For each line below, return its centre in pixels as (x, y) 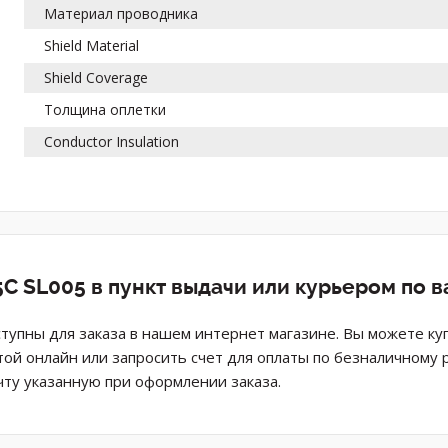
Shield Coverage (96, 77)
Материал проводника (121, 13)
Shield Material (92, 45)
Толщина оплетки (105, 109)
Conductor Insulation (112, 141)
